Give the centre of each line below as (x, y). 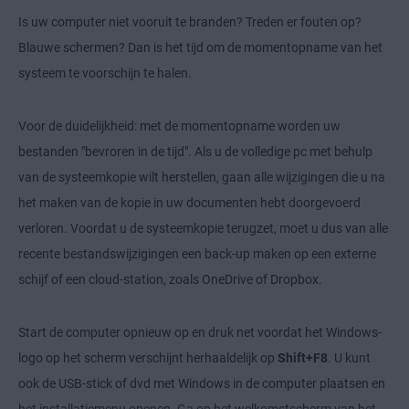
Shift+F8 (303, 358)
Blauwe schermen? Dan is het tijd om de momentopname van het (200, 48)
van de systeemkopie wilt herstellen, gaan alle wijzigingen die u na (202, 178)
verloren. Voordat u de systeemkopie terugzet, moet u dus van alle (203, 229)
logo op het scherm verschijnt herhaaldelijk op (148, 358)
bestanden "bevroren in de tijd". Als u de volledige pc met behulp (195, 152)
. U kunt (349, 358)
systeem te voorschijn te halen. (105, 73)
